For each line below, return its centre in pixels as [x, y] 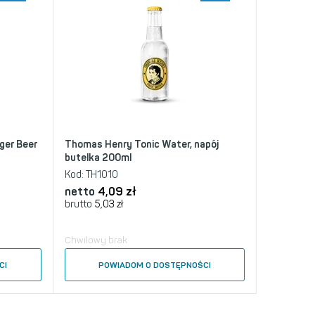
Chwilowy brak [96, 240]
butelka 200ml [98, 158]
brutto [78, 204]
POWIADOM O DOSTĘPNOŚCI [154, 265]
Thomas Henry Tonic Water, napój [141, 144]
